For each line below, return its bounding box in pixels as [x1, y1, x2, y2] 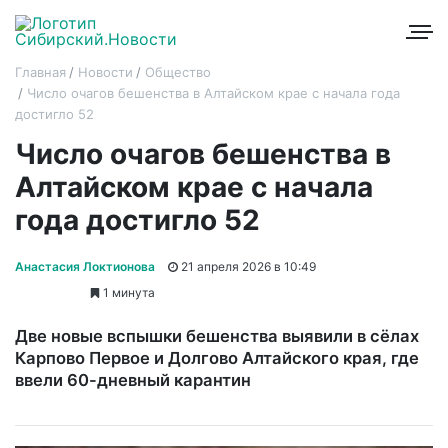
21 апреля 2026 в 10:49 [178, 258, 316, 274]
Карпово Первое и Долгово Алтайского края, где [15, 347, 419, 368]
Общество [145, 64, 211, 80]
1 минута [100, 284, 155, 300]
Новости [78, 64, 133, 80]
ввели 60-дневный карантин [15, 369, 251, 390]
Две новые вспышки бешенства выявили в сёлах [15, 325, 419, 346]
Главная [15, 64, 66, 80]
